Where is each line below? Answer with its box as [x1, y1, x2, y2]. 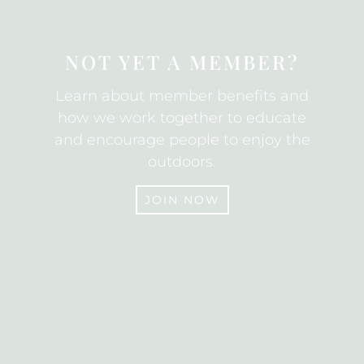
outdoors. [148, 153, 216, 171]
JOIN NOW [144, 193, 220, 207]
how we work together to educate [58, 109, 306, 127]
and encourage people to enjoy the [54, 131, 310, 149]
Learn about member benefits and [55, 87, 309, 105]
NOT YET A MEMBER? [65, 49, 299, 75]
